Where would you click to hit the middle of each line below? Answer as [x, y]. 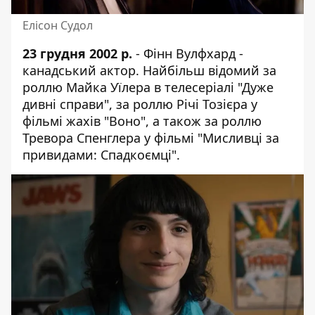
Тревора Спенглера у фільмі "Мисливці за [151, 137]
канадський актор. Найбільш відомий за [149, 70]
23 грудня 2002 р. [77, 53]
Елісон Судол [58, 25]
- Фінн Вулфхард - [188, 53]
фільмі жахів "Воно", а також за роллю [142, 121]
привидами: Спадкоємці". [101, 154]
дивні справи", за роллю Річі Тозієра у [140, 104]
